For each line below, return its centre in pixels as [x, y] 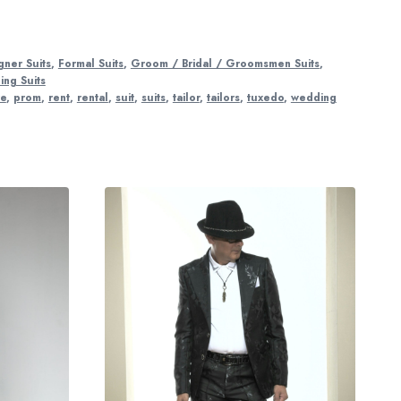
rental [92, 98]
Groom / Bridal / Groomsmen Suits [225, 64]
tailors [223, 98]
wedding [313, 98]
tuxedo [265, 98]
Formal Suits [90, 64]
